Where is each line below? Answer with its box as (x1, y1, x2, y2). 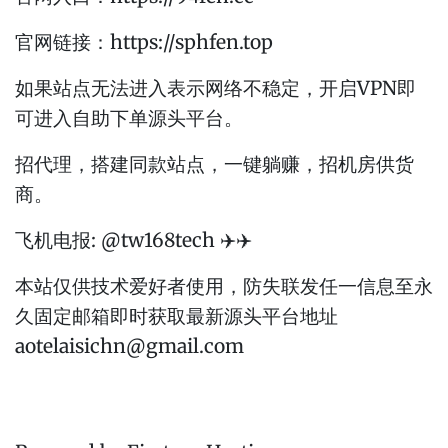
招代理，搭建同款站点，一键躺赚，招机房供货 (15, 152, 414, 177)
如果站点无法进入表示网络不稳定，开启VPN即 (15, 76, 416, 101)
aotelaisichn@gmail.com (15, 334, 244, 359)
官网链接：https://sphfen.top (15, 30, 273, 55)
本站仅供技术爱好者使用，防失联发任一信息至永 (15, 274, 433, 299)
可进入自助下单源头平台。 (15, 106, 243, 131)
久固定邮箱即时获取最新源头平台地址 (15, 304, 338, 329)
